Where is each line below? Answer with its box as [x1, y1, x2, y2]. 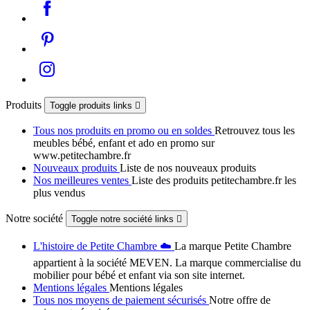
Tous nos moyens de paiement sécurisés [33, 294, 209, 307]
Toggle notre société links [71, 214, 176, 225]
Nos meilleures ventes [33, 174, 131, 187]
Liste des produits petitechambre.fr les [131, 174, 296, 187]
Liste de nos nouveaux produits [120, 162, 256, 174]
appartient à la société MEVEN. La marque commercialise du [33, 257, 301, 269]
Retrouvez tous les [215, 125, 295, 137]
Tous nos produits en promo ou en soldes [33, 125, 215, 137]
